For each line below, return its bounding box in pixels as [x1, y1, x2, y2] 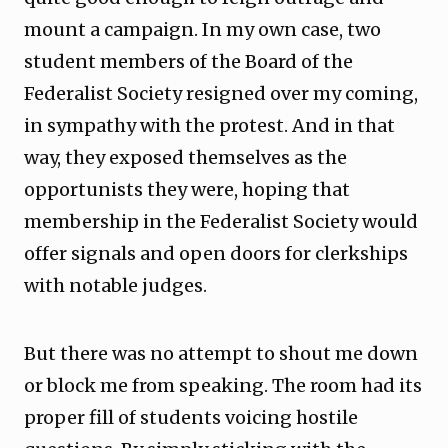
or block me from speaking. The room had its [24, 374, 422, 397]
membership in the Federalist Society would [24, 210, 418, 233]
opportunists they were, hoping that [24, 178, 350, 201]
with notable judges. [24, 274, 211, 297]
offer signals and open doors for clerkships [24, 242, 408, 265]
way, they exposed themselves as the [24, 146, 347, 169]
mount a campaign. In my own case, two [24, 18, 381, 41]
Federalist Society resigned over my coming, [24, 82, 418, 105]
